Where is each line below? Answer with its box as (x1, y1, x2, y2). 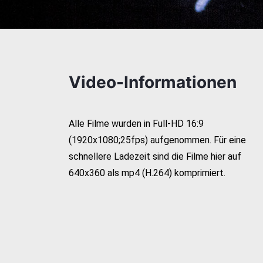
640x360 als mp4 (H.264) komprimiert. (69, 167, 225, 178)
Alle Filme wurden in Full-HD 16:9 (69, 118, 204, 129)
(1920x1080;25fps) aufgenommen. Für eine (69, 134, 246, 146)
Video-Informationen (69, 72, 237, 92)
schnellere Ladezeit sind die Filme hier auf (69, 151, 241, 162)
